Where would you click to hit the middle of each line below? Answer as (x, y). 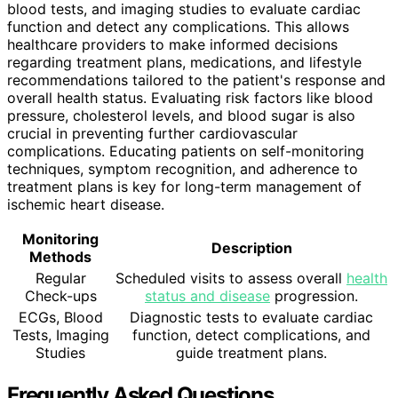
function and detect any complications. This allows (178, 27)
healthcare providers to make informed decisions (172, 45)
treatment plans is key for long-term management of (184, 187)
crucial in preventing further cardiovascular (152, 134)
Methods (60, 257)
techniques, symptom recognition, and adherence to (183, 169)
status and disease (207, 296)
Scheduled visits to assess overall (231, 279)
